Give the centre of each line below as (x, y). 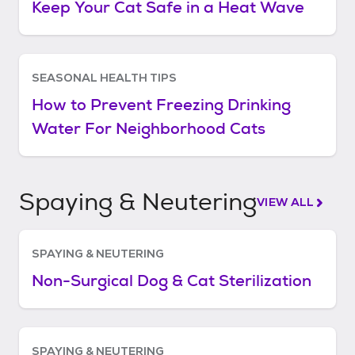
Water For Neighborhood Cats (149, 128)
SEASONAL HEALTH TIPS (104, 78)
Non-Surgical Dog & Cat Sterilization (172, 281)
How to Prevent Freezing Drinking (161, 105)
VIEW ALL (286, 202)
